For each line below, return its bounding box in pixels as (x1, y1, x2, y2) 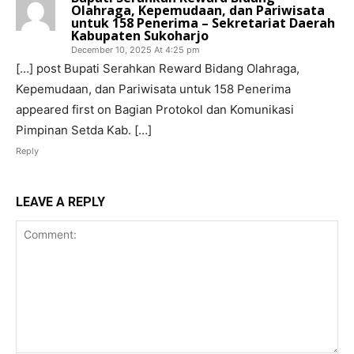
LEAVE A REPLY (16, 194, 105, 209)
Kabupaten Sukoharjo (71, 26, 209, 44)
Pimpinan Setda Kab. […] (16, 122, 152, 137)
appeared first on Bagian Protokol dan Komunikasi (16, 101, 294, 117)
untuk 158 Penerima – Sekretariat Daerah (71, 13, 335, 32)
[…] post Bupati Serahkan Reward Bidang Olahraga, (16, 60, 299, 76)
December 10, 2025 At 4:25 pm (71, 43, 200, 55)
